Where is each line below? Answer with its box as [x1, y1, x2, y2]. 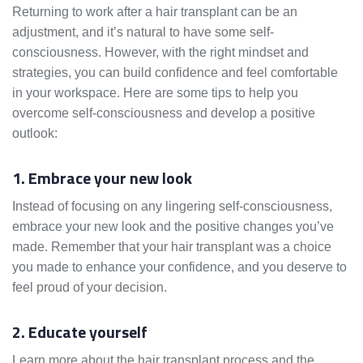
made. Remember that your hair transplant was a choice [12, 240, 331, 254]
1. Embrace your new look [12, 165, 192, 191]
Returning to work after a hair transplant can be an [12, 5, 297, 19]
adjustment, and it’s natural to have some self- [12, 25, 274, 40]
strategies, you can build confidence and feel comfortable [12, 66, 338, 80]
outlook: [12, 126, 58, 141]
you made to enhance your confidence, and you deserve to [12, 260, 347, 275]
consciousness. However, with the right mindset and [12, 45, 309, 60]
